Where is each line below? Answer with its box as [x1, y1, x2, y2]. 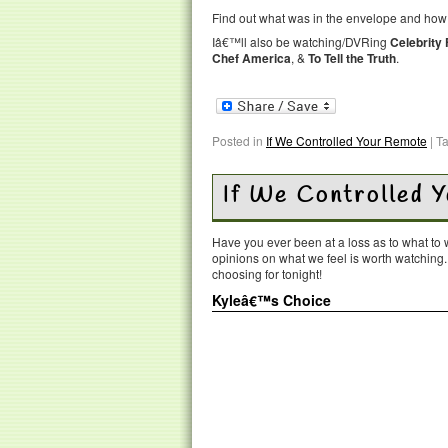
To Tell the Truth [308, 49, 396, 67]
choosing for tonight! [212, 264, 322, 282]
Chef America [212, 49, 291, 67]
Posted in [212, 131, 263, 149]
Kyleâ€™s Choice [212, 289, 331, 310]
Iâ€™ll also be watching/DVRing [212, 33, 390, 50]
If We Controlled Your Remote [266, 131, 427, 149]
